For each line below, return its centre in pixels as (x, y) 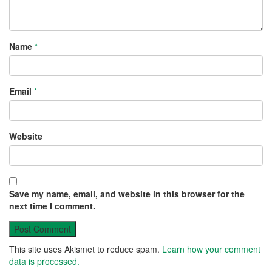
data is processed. (44, 261)
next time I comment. (52, 206)
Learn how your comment (211, 249)
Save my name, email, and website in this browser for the (127, 193)
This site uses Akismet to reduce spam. (86, 249)
